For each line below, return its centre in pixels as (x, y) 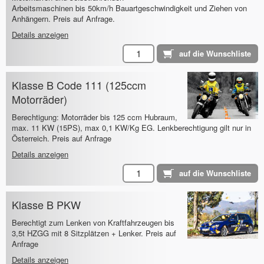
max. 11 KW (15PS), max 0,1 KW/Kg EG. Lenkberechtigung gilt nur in (131, 128)
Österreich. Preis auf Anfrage (62, 138)
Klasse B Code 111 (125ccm (79, 85)
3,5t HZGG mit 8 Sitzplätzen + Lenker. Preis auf (94, 233)
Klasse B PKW (46, 205)
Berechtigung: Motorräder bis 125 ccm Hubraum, (95, 117)
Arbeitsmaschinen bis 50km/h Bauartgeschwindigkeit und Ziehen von (129, 8)
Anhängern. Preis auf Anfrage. (63, 19)
